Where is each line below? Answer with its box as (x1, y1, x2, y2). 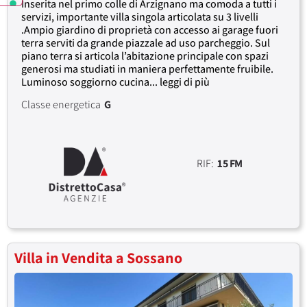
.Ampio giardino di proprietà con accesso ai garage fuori (21, 22, 278, 37)
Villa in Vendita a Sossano (14, 248, 182, 268)
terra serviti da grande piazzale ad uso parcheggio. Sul (21, 35, 270, 50)
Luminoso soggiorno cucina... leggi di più (21, 74, 210, 89)
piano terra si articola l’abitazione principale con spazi (21, 48, 269, 63)
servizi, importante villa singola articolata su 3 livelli (21, 9, 258, 24)
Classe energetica (21, 97, 101, 112)
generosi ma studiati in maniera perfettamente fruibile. (21, 61, 273, 76)
